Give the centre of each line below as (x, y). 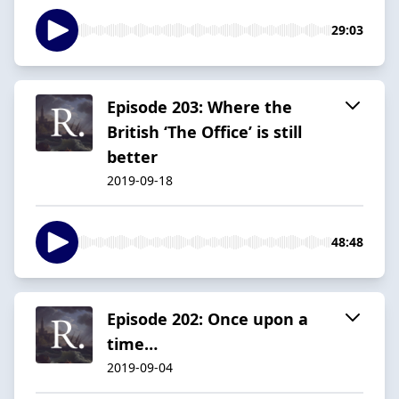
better (132, 156)
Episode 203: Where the (199, 106)
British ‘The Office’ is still (204, 131)
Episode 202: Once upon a (208, 318)
